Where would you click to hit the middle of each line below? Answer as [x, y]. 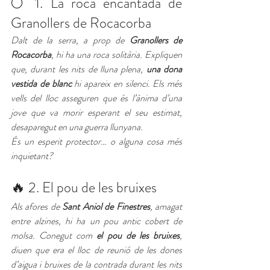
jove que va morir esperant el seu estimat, [96, 113]
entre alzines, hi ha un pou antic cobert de [96, 221]
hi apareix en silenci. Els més [127, 84]
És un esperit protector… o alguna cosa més [96, 142]
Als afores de [37, 207]
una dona [164, 69]
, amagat [166, 207]
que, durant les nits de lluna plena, [79, 69]
